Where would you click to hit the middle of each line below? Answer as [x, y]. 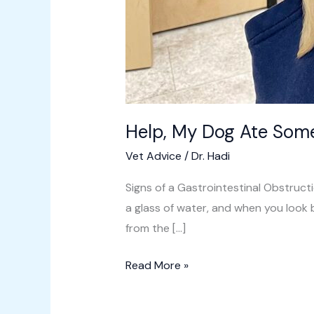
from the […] [155, 228]
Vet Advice [153, 156]
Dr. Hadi [210, 156]
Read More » [157, 265]
